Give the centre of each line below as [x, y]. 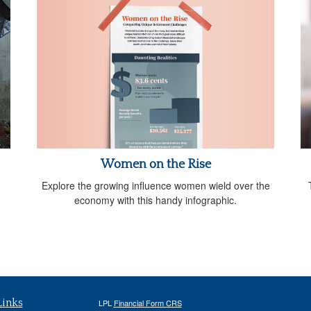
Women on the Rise [155, 164]
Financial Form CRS [148, 303]
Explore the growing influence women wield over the [155, 185]
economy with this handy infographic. [155, 200]
